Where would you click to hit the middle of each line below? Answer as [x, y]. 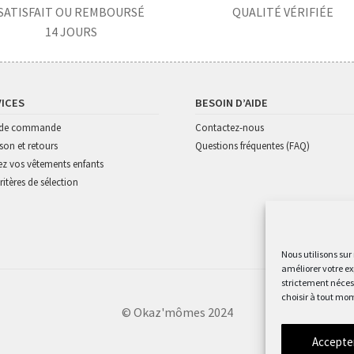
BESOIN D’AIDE [232, 102]
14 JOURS [71, 31]
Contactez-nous [230, 127]
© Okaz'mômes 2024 [177, 313]
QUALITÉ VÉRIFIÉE [282, 11]
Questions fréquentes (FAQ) [253, 145]
